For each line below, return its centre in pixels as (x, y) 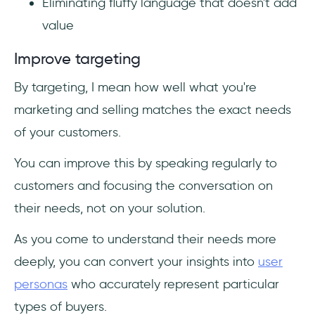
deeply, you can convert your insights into (136, 262)
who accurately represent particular (173, 284)
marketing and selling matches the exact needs (153, 110)
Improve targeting (77, 59)
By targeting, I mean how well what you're (135, 88)
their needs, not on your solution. (110, 208)
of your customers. (67, 133)
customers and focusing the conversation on (143, 186)
